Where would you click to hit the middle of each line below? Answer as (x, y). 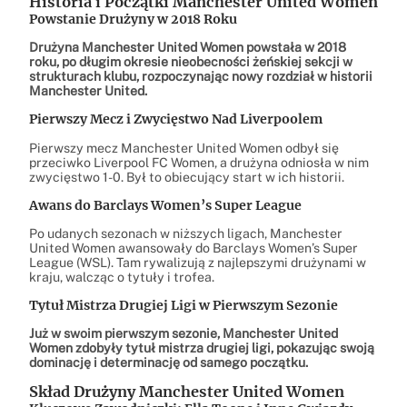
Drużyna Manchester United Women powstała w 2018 (188, 48)
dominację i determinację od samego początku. (169, 363)
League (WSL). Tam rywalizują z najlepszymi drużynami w (198, 262)
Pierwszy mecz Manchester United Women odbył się (184, 148)
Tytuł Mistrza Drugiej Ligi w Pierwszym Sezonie (184, 305)
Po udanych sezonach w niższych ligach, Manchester (186, 233)
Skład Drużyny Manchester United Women (187, 392)
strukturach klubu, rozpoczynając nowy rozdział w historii (201, 77)
